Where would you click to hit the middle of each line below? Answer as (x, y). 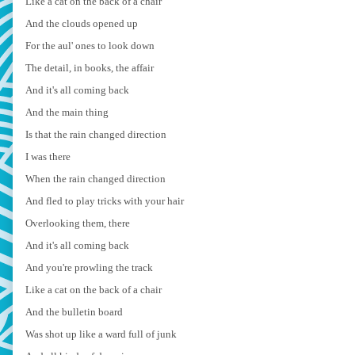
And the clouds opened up (82, 23)
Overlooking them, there (78, 223)
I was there (48, 156)
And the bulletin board (74, 311)
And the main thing (67, 112)
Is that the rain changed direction (96, 134)
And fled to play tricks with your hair (105, 200)
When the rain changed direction (95, 178)
